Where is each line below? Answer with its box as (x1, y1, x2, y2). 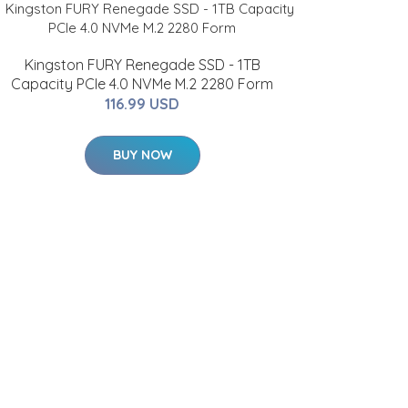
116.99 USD (105, 95, 179, 113)
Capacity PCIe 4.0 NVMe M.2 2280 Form (11, 75, 273, 93)
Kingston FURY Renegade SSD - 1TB (24, 56, 260, 74)
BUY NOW (112, 147, 172, 163)
